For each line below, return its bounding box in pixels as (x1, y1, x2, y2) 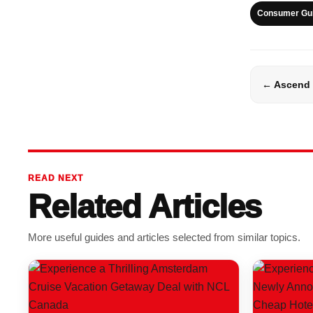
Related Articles (28, 187, 262, 225)
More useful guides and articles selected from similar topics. (28, 231, 301, 243)
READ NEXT (28, 173, 84, 183)
